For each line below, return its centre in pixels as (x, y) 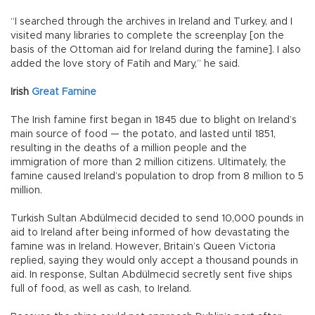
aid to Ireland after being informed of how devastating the (150, 233)
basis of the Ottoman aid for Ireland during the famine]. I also (156, 50)
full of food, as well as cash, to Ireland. (101, 289)
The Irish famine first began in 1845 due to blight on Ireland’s (154, 121)
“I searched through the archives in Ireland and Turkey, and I (152, 22)
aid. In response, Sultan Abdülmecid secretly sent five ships (152, 275)
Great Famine (64, 92)
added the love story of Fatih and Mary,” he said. (125, 64)
